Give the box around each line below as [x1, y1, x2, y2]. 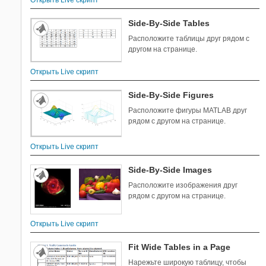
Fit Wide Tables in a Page [128, 242, 231, 252]
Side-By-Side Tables [128, 18, 210, 28]
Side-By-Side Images [128, 164, 213, 175]
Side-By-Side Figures [128, 90, 214, 100]
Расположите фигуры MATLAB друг [128, 106, 248, 115]
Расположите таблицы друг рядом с [128, 34, 250, 43]
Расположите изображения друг [128, 180, 238, 189]
